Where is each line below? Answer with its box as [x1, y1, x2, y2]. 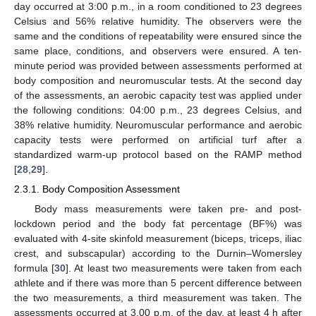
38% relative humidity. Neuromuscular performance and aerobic [14, 119, 302, 131]
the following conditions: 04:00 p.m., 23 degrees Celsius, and [14, 104, 302, 116]
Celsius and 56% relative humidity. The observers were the [14, 16, 302, 28]
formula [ [14, 262, 55, 274]
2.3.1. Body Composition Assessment [14, 183, 180, 195]
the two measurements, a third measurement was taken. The [14, 291, 302, 303]
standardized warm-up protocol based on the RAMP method [14, 149, 302, 161]
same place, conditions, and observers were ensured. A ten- [14, 45, 302, 57]
